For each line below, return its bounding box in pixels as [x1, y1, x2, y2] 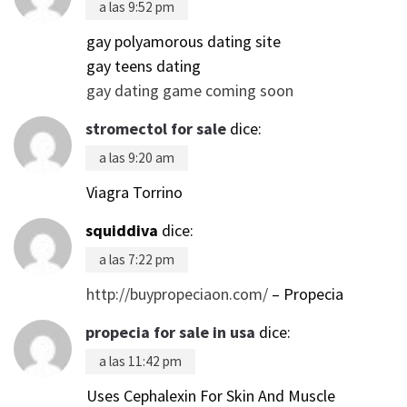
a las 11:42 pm [99, 352, 182, 370]
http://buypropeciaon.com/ [86, 283, 268, 304]
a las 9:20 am [99, 148, 174, 166]
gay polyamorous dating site [86, 30, 281, 52]
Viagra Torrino [86, 181, 183, 203]
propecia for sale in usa [85, 321, 255, 342]
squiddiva [85, 219, 158, 241]
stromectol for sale [85, 117, 226, 139]
